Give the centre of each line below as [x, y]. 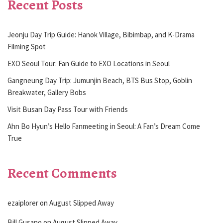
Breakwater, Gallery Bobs [47, 92]
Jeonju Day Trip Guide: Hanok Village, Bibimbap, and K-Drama [101, 34]
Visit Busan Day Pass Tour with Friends [68, 109]
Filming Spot [27, 46]
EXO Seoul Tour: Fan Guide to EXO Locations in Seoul [89, 63]
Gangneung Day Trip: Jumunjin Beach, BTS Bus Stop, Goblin [100, 80]
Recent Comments [62, 173]
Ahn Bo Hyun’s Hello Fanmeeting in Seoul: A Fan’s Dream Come [104, 126]
